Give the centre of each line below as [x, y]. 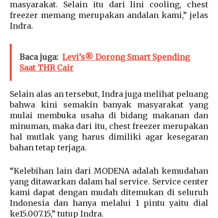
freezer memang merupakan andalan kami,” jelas [109, 15]
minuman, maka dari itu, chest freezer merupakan [109, 126]
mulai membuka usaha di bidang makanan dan [109, 116]
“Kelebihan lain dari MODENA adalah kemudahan [109, 171]
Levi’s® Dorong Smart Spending [126, 57]
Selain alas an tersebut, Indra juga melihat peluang [109, 94]
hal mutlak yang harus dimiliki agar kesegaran [109, 137]
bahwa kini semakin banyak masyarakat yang [109, 105]
